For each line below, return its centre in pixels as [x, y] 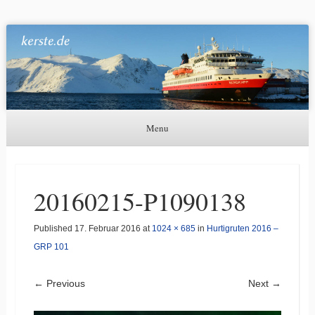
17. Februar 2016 [107, 228]
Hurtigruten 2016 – [242, 228]
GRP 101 [51, 246]
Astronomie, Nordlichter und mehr [92, 24]
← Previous [59, 283]
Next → [265, 283]
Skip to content [39, 155]
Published [54, 228]
